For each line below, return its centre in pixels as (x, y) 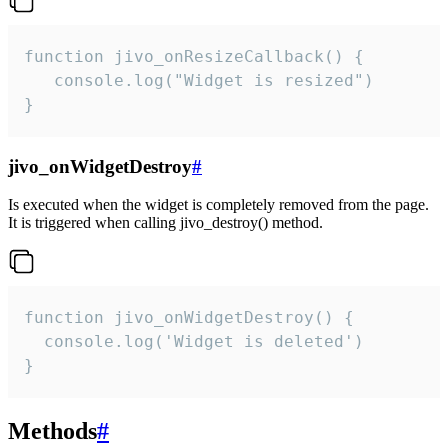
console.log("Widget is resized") (199, 80)
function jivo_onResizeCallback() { (194, 56)
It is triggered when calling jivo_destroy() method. (165, 223)
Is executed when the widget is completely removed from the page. (218, 205)
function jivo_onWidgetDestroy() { (189, 318)
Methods (52, 431)
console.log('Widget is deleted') (194, 342)
